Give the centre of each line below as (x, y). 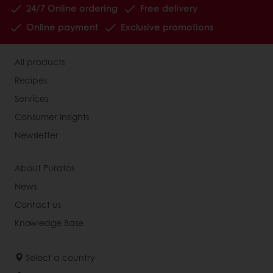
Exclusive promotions (167, 27)
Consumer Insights (52, 116)
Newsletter (37, 135)
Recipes (31, 80)
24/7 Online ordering (72, 8)
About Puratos (44, 168)
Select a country (59, 257)
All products (40, 62)
